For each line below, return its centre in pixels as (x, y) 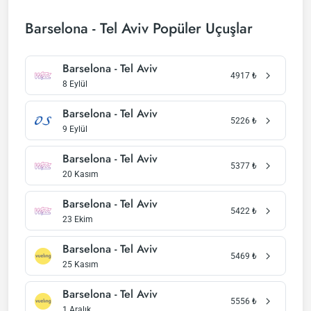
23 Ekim (78, 219)
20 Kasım (81, 174)
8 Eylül (75, 84)
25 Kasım (81, 264)
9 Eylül (75, 129)
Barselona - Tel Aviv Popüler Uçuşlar (139, 28)
